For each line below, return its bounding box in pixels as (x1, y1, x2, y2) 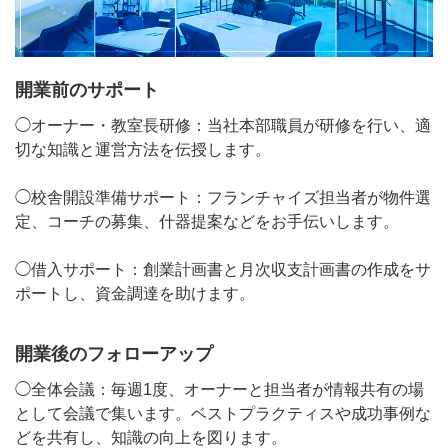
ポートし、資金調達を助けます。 (15, 285, 255, 303)
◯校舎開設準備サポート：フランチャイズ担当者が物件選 (15, 189, 431, 207)
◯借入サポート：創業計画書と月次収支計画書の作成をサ (15, 261, 431, 279)
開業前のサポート (15, 80, 159, 101)
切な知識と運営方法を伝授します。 (15, 141, 271, 159)
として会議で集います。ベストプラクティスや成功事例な (15, 405, 431, 423)
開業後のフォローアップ (15, 344, 213, 365)
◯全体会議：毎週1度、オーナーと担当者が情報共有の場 (15, 381, 424, 399)
